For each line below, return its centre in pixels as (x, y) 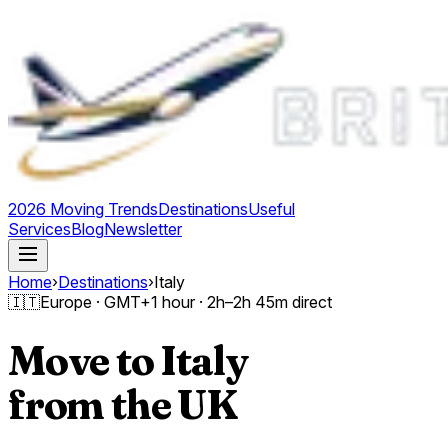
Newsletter (143, 229)
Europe (66, 302)
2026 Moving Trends (83, 209)
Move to (84, 360)
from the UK (123, 404)
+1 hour (167, 302)
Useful (271, 209)
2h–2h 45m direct (269, 302)
